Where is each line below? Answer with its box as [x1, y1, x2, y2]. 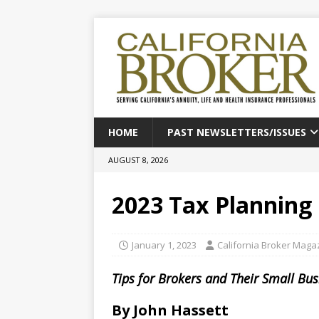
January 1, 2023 [132, 239, 197, 251]
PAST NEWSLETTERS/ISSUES [167, 125, 306, 139]
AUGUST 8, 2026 [108, 155, 168, 165]
